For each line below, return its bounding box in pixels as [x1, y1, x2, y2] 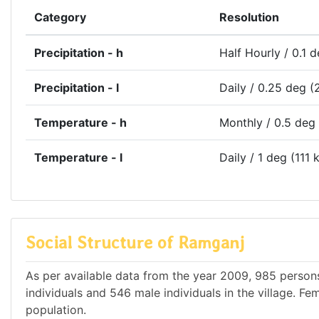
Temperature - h [34, 115, 127, 130]
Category [34, 10, 86, 25]
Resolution [219, 10, 279, 25]
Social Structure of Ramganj [26, 232, 244, 253]
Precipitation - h [34, 46, 123, 61]
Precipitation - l [34, 80, 119, 95]
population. [26, 302, 86, 317]
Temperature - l [34, 150, 122, 165]
